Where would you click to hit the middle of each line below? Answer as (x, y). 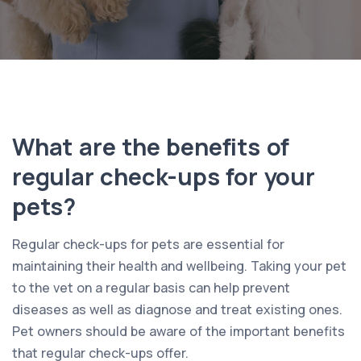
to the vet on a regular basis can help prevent (151, 287)
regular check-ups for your (164, 176)
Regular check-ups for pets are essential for (148, 244)
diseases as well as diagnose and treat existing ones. (177, 309)
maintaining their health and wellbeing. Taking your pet (179, 266)
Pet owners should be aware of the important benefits (178, 331)
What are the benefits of (151, 146)
